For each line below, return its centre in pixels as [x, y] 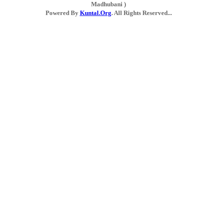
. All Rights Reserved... [141, 13]
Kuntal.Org [95, 13]
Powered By [62, 13]
